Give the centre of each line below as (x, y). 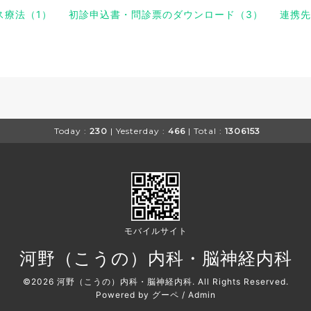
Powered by (124, 295)
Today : (70, 131)
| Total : (205, 131)
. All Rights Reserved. (240, 281)
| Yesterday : (137, 131)
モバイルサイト (155, 231)
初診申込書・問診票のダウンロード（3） (166, 14)
